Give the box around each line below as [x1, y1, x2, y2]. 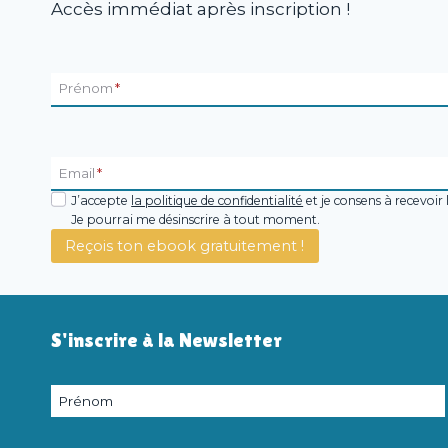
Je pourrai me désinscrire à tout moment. [71, 211, 321, 227]
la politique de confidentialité [131, 192, 304, 208]
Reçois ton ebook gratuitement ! [65, 236, 305, 255]
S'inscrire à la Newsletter [51, 329, 282, 352]
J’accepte [71, 192, 132, 208]
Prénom [57, 80, 113, 97]
